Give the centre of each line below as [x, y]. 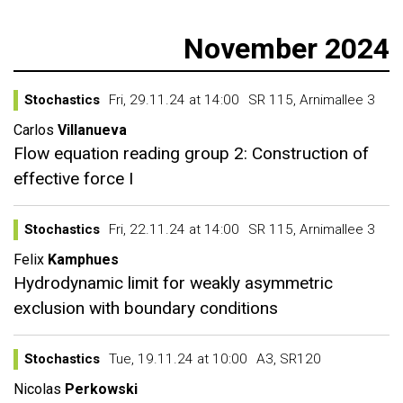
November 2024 [287, 49]
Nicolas [37, 389]
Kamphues [83, 260]
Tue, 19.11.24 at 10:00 [178, 359]
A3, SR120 [289, 359]
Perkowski [101, 389]
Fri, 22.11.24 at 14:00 [174, 229]
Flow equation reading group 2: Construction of [191, 153]
